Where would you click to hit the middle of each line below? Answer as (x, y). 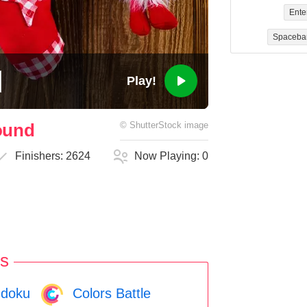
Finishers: (41, 156)
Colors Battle (110, 293)
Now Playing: (169, 156)
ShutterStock (156, 126)
